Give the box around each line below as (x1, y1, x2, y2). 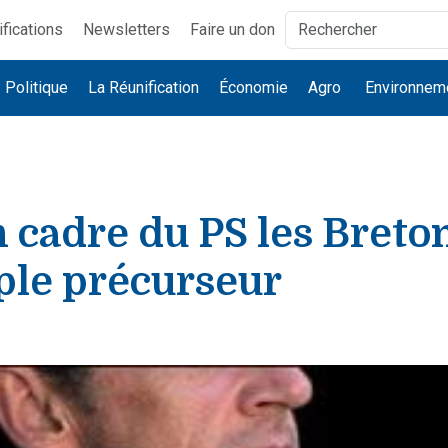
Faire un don (189, 20, 275, 39)
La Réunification (88, 78, 200, 97)
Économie (219, 78, 289, 97)
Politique (5, 78, 69, 97)
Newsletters (82, 20, 170, 39)
